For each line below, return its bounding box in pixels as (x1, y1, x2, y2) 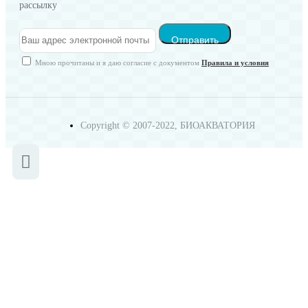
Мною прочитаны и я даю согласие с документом (33, 58, 201, 67)
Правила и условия (201, 58, 269, 67)
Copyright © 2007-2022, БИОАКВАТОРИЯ (80, 120, 255, 131)
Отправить (171, 34, 219, 46)
